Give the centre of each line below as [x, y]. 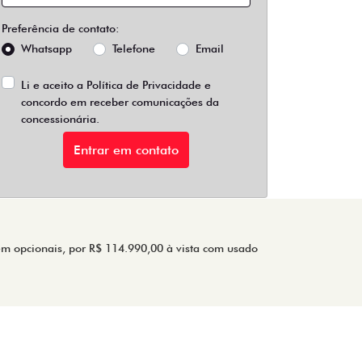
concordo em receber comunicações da [120, 102]
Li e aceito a [54, 85]
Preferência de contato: [61, 28]
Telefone [134, 48]
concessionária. [60, 119]
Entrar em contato [126, 149]
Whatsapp [46, 48]
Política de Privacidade [144, 85]
